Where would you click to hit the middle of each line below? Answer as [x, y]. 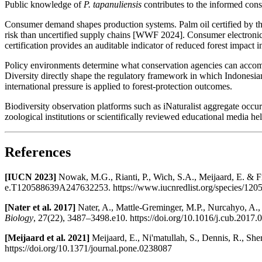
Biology [19, 218]
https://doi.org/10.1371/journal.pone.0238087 [88, 248]
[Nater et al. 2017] [40, 207]
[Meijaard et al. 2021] [47, 237]
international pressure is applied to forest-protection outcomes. [118, 86]
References [38, 152]
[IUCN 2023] [30, 177]
